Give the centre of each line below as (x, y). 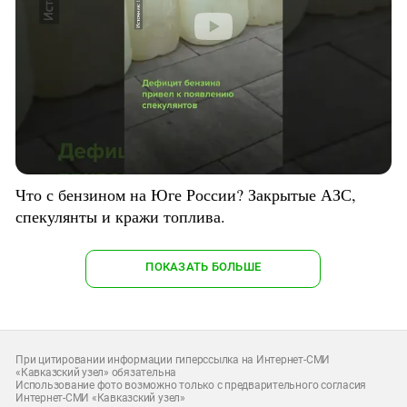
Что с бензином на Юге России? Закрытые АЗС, (186, 194)
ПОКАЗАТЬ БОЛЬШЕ (203, 266)
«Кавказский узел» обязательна (96, 372)
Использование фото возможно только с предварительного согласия (191, 385)
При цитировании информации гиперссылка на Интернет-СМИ (173, 359)
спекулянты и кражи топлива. (120, 216)
